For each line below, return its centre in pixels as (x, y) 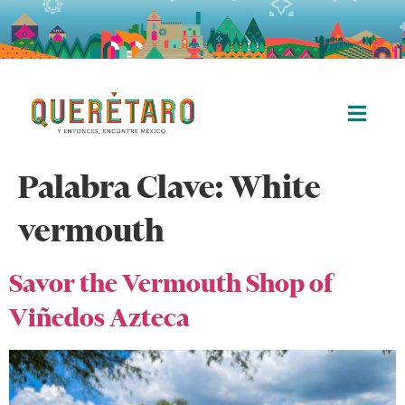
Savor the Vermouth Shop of (171, 283)
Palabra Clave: (124, 187)
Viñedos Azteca (99, 318)
